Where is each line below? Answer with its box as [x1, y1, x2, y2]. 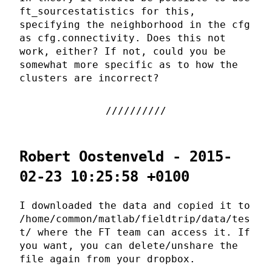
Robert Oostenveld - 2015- [19, 148, 232, 166]
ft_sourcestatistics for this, [19, 5, 195, 18]
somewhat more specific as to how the [19, 59, 238, 71]
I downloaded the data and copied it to [19, 200, 250, 212]
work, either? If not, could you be [19, 46, 226, 58]
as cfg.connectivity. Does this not [19, 32, 226, 44]
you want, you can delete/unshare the [19, 240, 238, 252]
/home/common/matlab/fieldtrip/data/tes [19, 213, 250, 225]
